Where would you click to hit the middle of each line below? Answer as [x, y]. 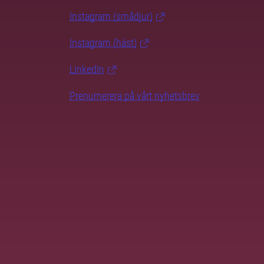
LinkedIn [87, 70]
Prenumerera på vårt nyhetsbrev [135, 96]
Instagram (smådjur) [111, 16]
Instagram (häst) [103, 43]
